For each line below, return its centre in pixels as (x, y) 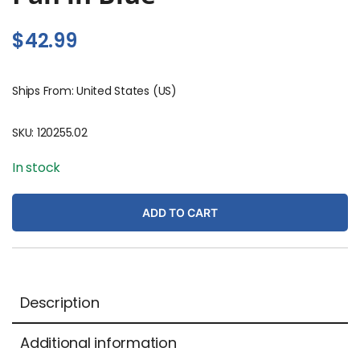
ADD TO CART (180, 212)
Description (60, 302)
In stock (37, 167)
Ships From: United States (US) (94, 90)
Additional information (98, 342)
